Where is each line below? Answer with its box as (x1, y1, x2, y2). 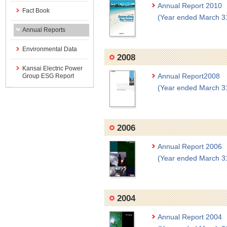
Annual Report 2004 (158, 213, 222, 221)
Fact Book (22, 7, 50, 14)
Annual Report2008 (158, 72, 220, 80)
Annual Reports (22, 26, 65, 33)
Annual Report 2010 (158, 2, 222, 10)
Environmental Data (22, 46, 77, 53)
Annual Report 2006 (158, 142, 222, 150)
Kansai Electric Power (22, 65, 83, 72)
